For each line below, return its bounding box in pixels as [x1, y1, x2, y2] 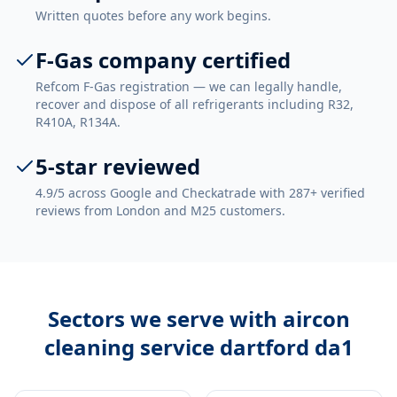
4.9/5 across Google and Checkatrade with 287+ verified [35, 184, 365, 201]
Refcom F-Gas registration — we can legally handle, [35, 78, 342, 95]
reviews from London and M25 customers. [35, 202, 285, 219]
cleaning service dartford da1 [43, 332, 354, 362]
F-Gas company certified [35, 45, 291, 74]
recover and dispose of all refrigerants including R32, [35, 96, 354, 113]
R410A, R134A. [35, 113, 121, 130]
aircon [282, 304, 350, 333]
